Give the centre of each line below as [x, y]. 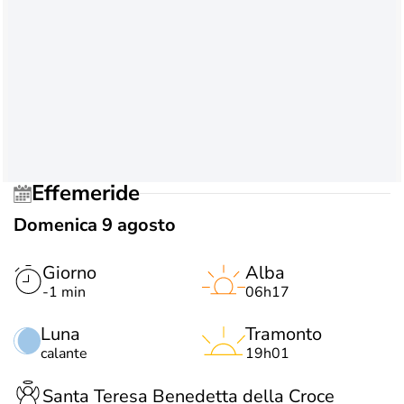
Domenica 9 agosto [95, 225]
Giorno [69, 272]
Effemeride [92, 193]
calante [64, 353]
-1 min [64, 292]
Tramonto [284, 334]
